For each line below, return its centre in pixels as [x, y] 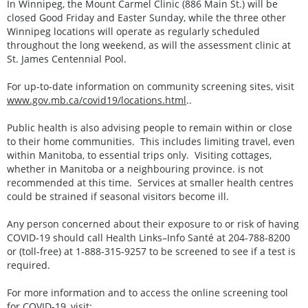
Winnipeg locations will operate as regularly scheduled [133, 31]
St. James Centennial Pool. [67, 58]
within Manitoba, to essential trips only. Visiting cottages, [139, 155]
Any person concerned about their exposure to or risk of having [153, 223]
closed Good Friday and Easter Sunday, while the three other [146, 17]
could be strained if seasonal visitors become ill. [118, 196]
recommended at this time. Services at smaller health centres [150, 182]
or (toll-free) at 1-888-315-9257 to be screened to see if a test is [151, 251]
